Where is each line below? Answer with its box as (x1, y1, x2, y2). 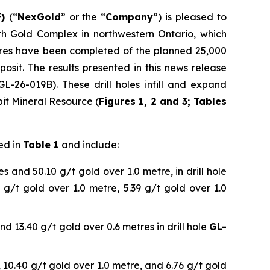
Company (105, 11, 154, 24)
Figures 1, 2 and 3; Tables (99, 95, 227, 108)
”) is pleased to (153, 11, 227, 24)
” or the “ (60, 11, 106, 24)
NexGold (17, 11, 61, 24)
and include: (59, 139, 119, 151)
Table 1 (23, 139, 59, 151)
